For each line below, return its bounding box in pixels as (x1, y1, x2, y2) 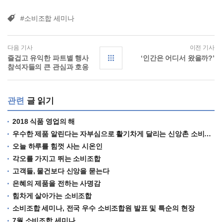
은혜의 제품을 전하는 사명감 (12, 179, 101, 188)
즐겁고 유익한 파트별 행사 (7, 54, 89, 62)
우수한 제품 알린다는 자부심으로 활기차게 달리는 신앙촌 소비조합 (12, 130, 205, 138)
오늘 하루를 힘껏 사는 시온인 (12, 142, 103, 151)
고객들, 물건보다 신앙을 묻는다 (12, 167, 110, 175)
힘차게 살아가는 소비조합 (12, 192, 92, 200)
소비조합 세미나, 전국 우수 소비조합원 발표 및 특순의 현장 (12, 204, 195, 213)
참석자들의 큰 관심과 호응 (7, 63, 89, 71)
